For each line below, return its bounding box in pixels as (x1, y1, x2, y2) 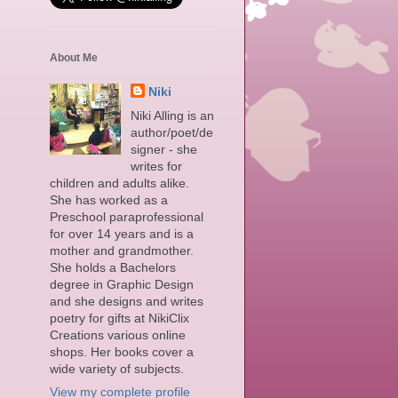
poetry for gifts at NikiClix (50, 311, 189, 326)
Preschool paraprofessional (50, 210, 203, 225)
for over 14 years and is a (50, 227, 194, 242)
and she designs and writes (50, 294, 203, 309)
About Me (50, 52, 98, 65)
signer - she (130, 142, 197, 157)
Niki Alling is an (130, 108, 214, 123)
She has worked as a (50, 193, 168, 208)
